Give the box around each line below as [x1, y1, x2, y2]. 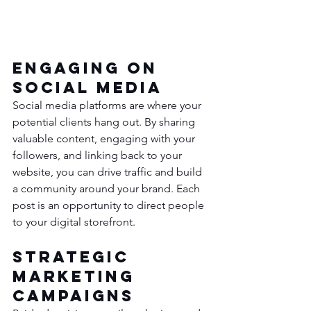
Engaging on [12, 58, 165, 78]
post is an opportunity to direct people [12, 199, 207, 212]
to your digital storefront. [12, 215, 135, 229]
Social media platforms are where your [12, 99, 204, 112]
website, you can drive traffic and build [12, 165, 205, 179]
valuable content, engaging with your [12, 132, 198, 146]
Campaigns [12, 286, 134, 306]
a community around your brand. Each [12, 182, 203, 196]
